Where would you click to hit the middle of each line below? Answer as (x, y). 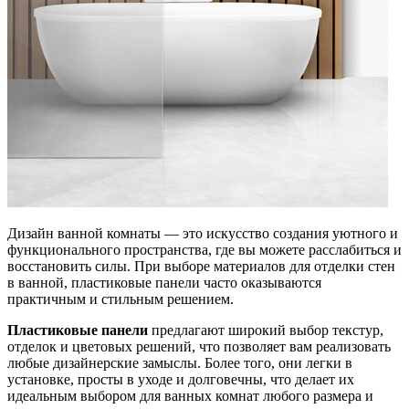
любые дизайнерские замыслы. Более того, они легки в (180, 362)
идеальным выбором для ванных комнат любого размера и (190, 395)
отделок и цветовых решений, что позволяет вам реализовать (199, 346)
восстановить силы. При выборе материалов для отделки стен (201, 266)
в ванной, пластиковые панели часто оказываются (164, 282)
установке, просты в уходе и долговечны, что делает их (181, 379)
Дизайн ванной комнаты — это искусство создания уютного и (203, 233)
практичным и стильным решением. (121, 299)
